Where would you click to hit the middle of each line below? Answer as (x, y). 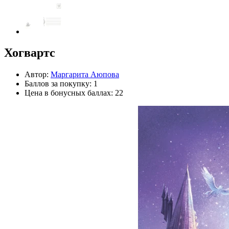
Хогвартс (30, 53)
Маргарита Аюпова (85, 75)
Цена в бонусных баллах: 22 (74, 93)
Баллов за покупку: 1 (61, 84)
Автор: (38, 75)
